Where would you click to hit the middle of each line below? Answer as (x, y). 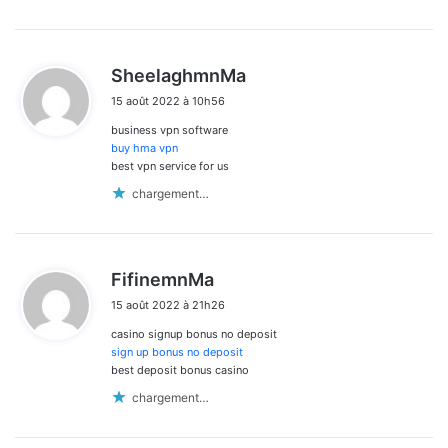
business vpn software (169, 130)
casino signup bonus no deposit (194, 334)
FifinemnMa (162, 280)
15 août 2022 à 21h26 (168, 305)
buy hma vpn (144, 148)
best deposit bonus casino (180, 370)
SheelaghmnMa (178, 76)
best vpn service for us (170, 166)
